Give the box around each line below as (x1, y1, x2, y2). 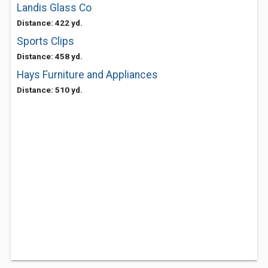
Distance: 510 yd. (17, 85, 83, 95)
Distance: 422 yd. (17, 18, 83, 28)
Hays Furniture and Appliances (17, 69, 158, 81)
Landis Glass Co (17, 2, 92, 14)
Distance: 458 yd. (17, 51, 83, 61)
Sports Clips (17, 35, 74, 47)
